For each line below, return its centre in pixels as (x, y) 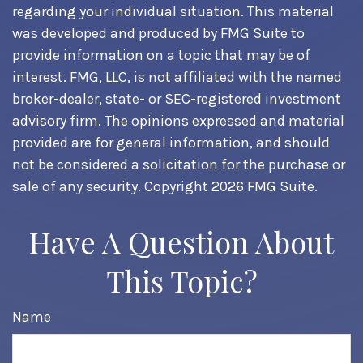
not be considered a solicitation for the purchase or (179, 164)
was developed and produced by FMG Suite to (158, 33)
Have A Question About (181, 241)
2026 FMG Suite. (265, 186)
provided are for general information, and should (171, 143)
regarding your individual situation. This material (173, 11)
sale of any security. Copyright (112, 186)
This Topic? (181, 280)
